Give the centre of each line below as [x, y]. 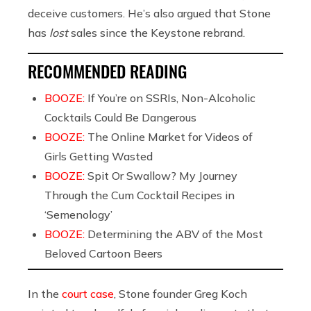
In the [45, 293]
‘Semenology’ [78, 214]
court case [88, 293]
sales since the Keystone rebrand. [159, 32]
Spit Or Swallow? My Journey [162, 175]
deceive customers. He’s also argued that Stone [149, 13]
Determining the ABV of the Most [175, 234]
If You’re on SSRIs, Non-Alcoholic [171, 98]
